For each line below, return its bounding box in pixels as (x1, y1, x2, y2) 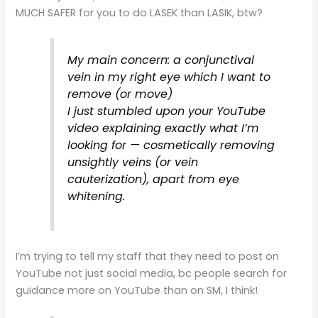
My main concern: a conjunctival (67, 52, 254, 69)
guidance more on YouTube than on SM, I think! (16, 283, 258, 297)
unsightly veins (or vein (67, 154, 198, 171)
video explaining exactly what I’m (67, 120, 259, 137)
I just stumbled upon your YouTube (67, 103, 265, 120)
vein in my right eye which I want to (67, 69, 270, 86)
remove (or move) (67, 86, 172, 103)
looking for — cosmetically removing (67, 137, 275, 154)
